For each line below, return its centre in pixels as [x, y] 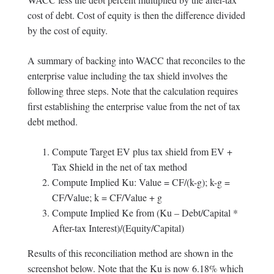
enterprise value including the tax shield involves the [127, 75]
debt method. [52, 121]
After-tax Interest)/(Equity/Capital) [118, 228]
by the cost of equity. [67, 30]
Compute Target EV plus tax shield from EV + [142, 151]
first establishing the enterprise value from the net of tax [134, 106]
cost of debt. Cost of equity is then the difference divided [136, 15]
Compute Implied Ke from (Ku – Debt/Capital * [145, 212]
